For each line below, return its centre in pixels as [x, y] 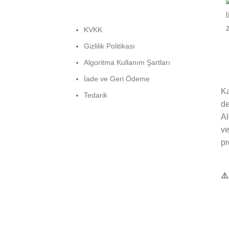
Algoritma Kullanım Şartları [127, 62]
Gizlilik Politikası [109, 46]
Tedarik [96, 95]
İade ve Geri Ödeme [117, 79]
